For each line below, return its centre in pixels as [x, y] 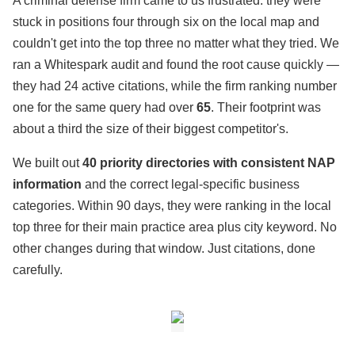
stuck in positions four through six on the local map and [166, 22]
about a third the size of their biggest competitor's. [151, 129]
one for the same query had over [105, 107]
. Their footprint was [266, 107]
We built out [48, 163]
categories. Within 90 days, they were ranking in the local [172, 206]
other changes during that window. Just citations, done [164, 248]
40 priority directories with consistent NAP [209, 163]
